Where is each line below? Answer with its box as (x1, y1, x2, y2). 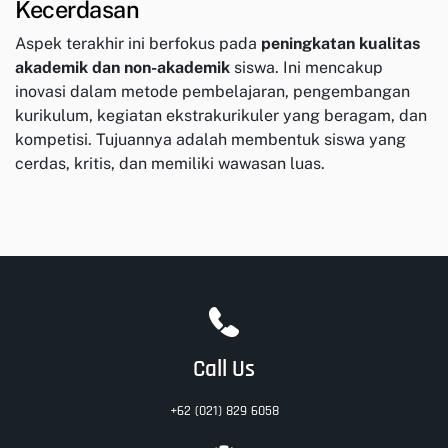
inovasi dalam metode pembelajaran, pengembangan (15, 82, 410, 102)
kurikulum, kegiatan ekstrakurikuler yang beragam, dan (15, 106, 427, 126)
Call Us (193, 355, 255, 385)
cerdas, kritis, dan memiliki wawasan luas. (15, 154, 325, 174)
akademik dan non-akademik (15, 58, 230, 78)
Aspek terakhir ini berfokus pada (15, 34, 261, 54)
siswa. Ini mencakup (230, 58, 383, 78)
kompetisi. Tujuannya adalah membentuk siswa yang (15, 130, 406, 150)
